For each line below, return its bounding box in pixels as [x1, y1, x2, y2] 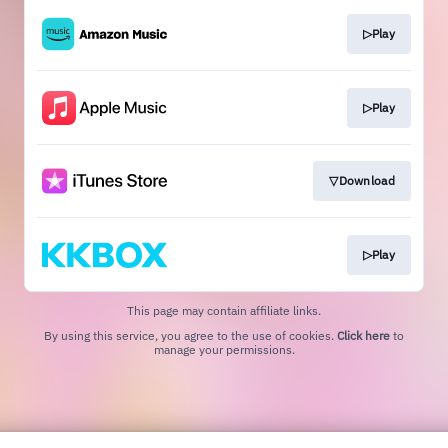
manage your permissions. [153, 341, 295, 357]
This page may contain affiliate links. [127, 302, 321, 318]
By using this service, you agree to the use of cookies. [44, 327, 337, 343]
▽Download [329, 173, 395, 189]
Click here [337, 327, 390, 343]
